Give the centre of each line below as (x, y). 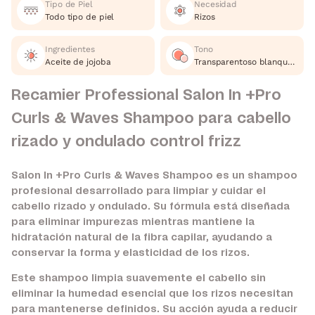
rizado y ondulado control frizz (126, 142)
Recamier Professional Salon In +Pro (146, 96)
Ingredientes (70, 50)
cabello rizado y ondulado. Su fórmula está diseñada (150, 207)
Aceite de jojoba (78, 62)
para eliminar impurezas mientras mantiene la (133, 223)
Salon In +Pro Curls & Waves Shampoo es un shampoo (154, 176)
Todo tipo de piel (80, 17)
